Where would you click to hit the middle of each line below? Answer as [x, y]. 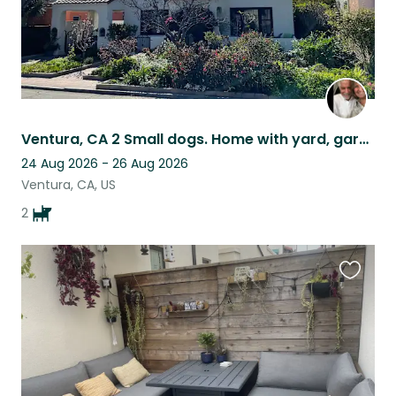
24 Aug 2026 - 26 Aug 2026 [105, 164]
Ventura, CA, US [69, 185]
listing [358, 321]
